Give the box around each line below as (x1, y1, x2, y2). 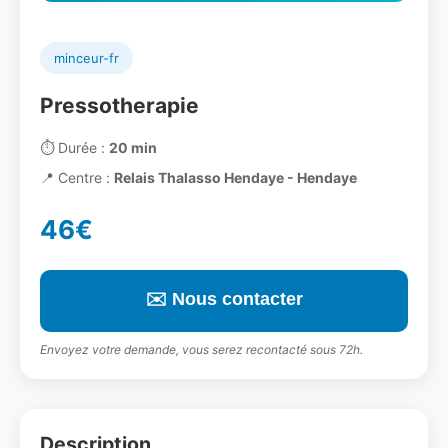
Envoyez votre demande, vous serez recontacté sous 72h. (40, 342, 363, 357)
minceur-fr (54, 50, 119, 66)
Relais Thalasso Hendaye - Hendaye (114, 169, 357, 186)
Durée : (54, 139, 109, 156)
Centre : (54, 169, 114, 186)
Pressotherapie (40, 93, 199, 118)
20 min (109, 139, 157, 156)
